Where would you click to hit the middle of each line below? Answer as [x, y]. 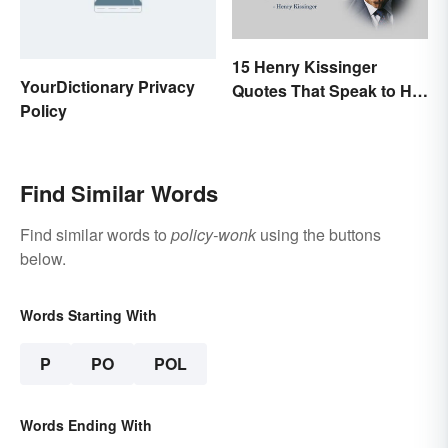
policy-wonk [213, 235]
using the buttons [318, 235]
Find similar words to [95, 235]
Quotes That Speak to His [328, 90]
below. [43, 259]
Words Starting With [88, 315]
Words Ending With [86, 425]
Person [259, 114]
